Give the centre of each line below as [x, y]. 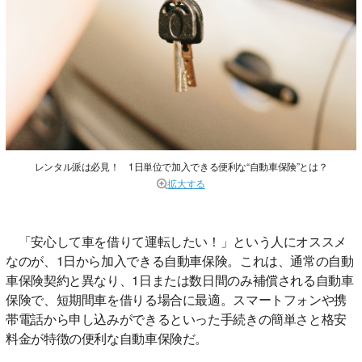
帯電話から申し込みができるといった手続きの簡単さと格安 [176, 318]
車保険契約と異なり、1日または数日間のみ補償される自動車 [180, 280]
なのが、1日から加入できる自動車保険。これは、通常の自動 [180, 260]
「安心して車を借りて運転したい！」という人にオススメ [176, 241]
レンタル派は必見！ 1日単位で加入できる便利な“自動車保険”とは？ [181, 166]
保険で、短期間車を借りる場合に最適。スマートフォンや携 [176, 299]
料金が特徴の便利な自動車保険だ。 [107, 338]
